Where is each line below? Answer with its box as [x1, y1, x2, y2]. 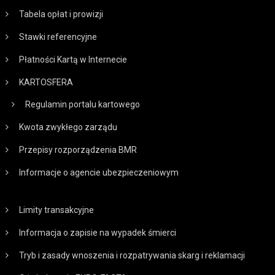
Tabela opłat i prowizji [19, 9, 104, 19]
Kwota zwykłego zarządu [19, 122, 118, 132]
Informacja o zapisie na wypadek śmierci [19, 227, 177, 238]
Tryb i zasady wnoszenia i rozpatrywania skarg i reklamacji [19, 250, 246, 260]
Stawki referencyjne [19, 31, 98, 42]
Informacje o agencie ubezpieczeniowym [19, 167, 179, 177]
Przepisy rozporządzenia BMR [19, 144, 137, 155]
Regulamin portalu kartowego [25, 99, 141, 109]
